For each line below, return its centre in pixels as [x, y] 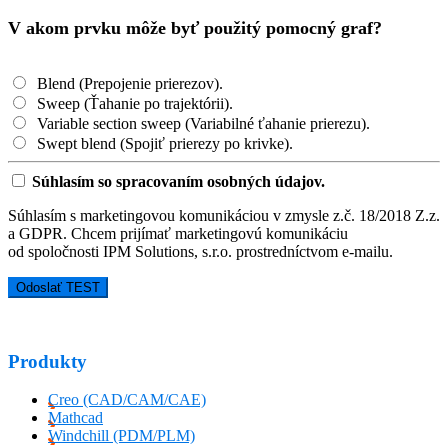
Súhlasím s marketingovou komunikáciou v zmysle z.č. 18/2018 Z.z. [224, 215]
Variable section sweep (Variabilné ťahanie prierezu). [201, 123]
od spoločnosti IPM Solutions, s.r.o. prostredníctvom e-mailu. [200, 251]
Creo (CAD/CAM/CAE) [127, 400]
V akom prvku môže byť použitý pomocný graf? [195, 28]
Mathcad [75, 418]
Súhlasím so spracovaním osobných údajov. [178, 181]
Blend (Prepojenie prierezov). [128, 83]
